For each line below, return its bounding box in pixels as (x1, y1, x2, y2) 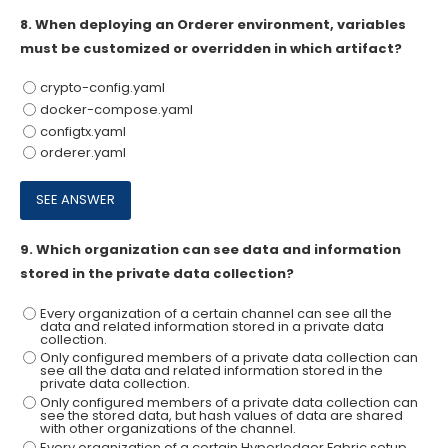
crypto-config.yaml (39, 78, 165, 98)
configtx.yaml (39, 121, 126, 141)
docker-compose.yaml (39, 100, 193, 120)
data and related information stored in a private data (39, 316, 384, 336)
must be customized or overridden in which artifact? (20, 38, 402, 58)
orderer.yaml (39, 143, 126, 163)
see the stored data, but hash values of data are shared (39, 406, 403, 426)
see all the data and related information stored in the (39, 361, 383, 381)
